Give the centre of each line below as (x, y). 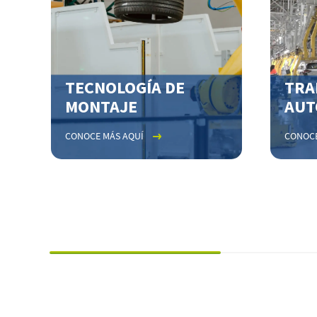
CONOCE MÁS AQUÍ (104, 136)
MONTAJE (101, 106)
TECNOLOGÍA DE (125, 87)
